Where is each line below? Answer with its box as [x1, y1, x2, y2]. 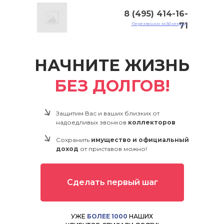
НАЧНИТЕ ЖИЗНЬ [34, 55, 189, 75]
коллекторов [128, 118, 175, 126]
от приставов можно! [80, 145, 147, 152]
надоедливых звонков [56, 118, 128, 126]
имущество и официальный [91, 136, 189, 143]
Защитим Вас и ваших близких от [56, 109, 159, 117]
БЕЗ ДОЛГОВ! [54, 76, 170, 95]
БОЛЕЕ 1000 [87, 212, 127, 220]
